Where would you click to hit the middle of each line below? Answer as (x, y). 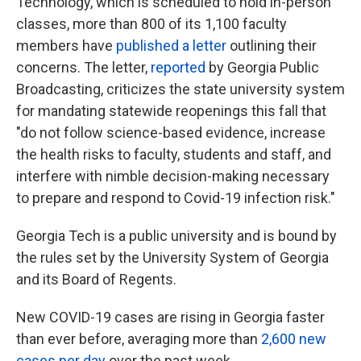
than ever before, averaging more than (139, 339)
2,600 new (294, 339)
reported (178, 68)
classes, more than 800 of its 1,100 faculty (151, 24)
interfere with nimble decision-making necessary (173, 176)
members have (66, 46)
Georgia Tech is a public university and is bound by (176, 236)
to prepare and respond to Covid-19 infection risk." (176, 198)
